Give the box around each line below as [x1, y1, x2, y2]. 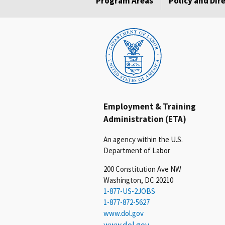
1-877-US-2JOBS [103, 186, 155, 196]
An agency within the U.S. [103, 135, 183, 145]
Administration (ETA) [103, 114, 186, 125]
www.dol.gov [103, 208, 144, 218]
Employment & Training [103, 101, 196, 113]
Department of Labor [103, 146, 170, 156]
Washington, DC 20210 [103, 175, 173, 185]
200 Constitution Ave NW [103, 164, 181, 174]
